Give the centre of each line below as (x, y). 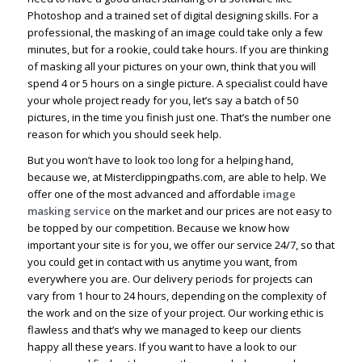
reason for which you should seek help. (124, 135)
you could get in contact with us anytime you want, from (162, 262)
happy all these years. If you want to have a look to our (162, 347)
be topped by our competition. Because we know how (158, 228)
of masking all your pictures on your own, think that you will (171, 67)
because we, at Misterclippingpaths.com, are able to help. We (177, 177)
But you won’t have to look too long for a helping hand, (160, 160)
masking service (70, 211)
